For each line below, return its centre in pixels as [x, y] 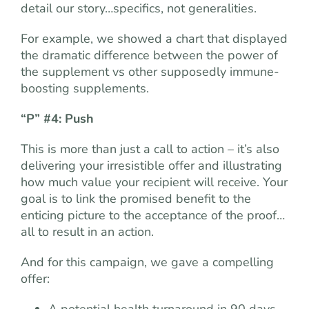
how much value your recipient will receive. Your [154, 182]
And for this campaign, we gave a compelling [147, 262]
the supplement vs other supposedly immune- [150, 71]
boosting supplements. [85, 88]
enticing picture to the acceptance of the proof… [153, 215]
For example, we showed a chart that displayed [154, 38]
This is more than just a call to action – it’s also [150, 149]
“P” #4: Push [57, 118]
